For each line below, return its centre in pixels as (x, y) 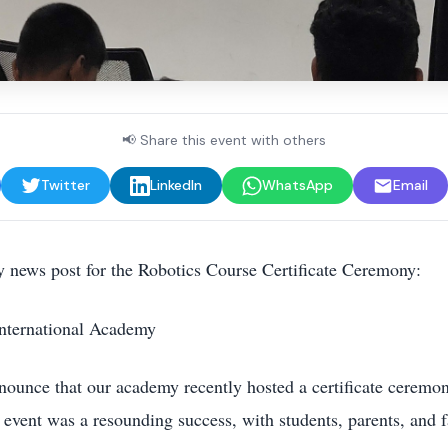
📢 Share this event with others (224, 140)
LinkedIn (175, 185)
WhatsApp (297, 185)
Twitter (65, 185)
